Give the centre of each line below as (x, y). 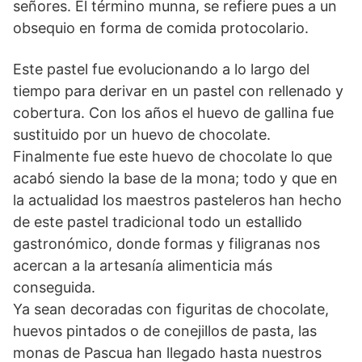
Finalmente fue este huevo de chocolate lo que (173, 156)
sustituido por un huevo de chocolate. (142, 134)
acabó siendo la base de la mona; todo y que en (175, 178)
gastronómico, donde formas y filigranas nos (166, 243)
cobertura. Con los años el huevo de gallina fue (173, 112)
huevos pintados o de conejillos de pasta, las (165, 330)
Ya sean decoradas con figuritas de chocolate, (171, 309)
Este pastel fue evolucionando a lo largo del (161, 69)
